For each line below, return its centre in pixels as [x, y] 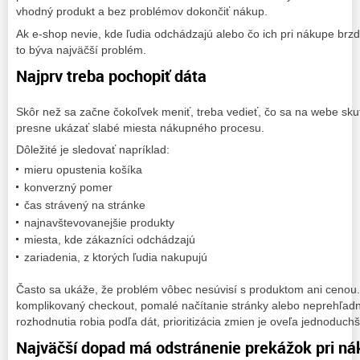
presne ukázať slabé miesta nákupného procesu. [140, 128]
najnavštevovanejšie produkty [99, 222]
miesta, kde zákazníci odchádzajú [110, 240]
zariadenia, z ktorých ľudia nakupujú [116, 258]
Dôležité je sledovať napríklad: [93, 150]
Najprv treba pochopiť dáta [111, 76]
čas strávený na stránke [85, 205]
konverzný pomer [68, 188]
